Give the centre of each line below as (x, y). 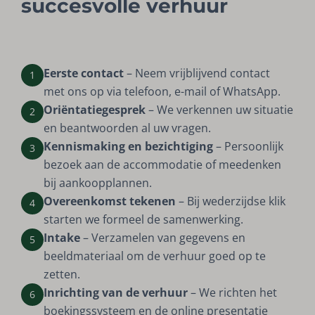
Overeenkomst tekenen (110, 201)
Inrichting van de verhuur (116, 292)
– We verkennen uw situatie (220, 109)
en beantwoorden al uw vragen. (128, 128)
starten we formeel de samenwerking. (144, 219)
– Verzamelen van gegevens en (163, 237)
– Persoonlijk (249, 146)
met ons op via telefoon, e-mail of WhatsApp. (162, 91)
